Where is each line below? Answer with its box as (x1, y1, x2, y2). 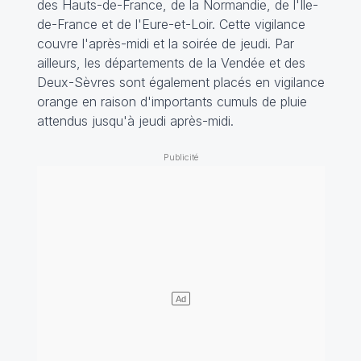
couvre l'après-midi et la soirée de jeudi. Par (36, 35, 294, 52)
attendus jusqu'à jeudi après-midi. (36, 112, 234, 129)
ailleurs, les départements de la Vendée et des (36, 54, 305, 71)
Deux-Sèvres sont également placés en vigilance (36, 73, 325, 90)
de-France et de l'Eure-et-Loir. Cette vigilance (36, 15, 305, 32)
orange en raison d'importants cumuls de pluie (36, 93, 307, 110)
